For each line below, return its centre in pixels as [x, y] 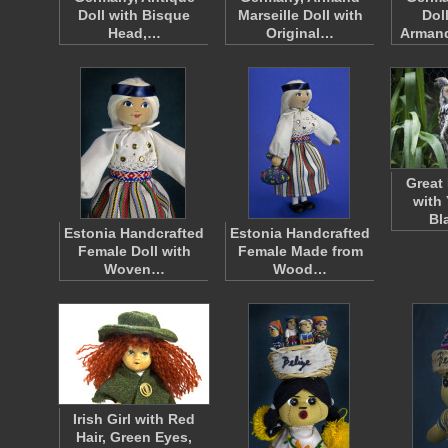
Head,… [134, 33]
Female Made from [300, 251]
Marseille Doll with [300, 15]
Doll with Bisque [134, 15]
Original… [300, 33]
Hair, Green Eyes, [134, 437]
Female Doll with [134, 251]
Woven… [134, 269]
